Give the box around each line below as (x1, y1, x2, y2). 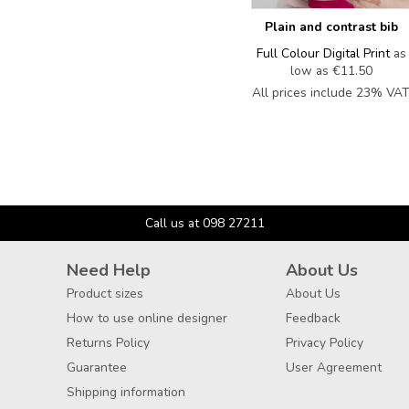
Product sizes (67, 285, 143, 303)
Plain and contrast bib (264, 18, 398, 37)
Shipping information (67, 383, 185, 402)
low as (289, 62, 332, 80)
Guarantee (67, 359, 127, 377)
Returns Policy (67, 334, 150, 352)
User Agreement (286, 359, 382, 377)
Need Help (67, 259, 151, 282)
